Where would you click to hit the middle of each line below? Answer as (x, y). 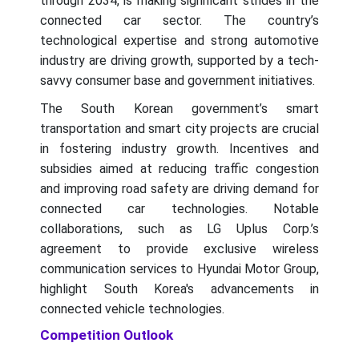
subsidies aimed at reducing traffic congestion (179, 168)
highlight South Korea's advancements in (179, 288)
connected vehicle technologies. (132, 309)
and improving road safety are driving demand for (179, 188)
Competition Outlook (107, 335)
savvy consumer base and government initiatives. (177, 80)
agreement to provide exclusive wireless (179, 248)
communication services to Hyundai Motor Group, (179, 268)
